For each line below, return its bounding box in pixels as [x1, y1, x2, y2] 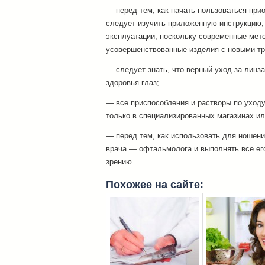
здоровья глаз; [106, 78, 159, 87]
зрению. [106, 157, 134, 166]
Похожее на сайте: [106, 179, 203, 190]
